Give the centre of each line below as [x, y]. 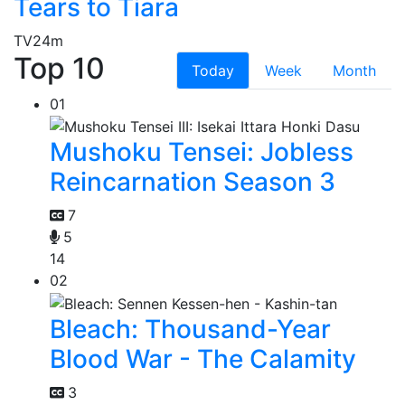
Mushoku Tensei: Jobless [202, 152]
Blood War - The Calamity [203, 358]
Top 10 [59, 68]
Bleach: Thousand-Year [190, 329]
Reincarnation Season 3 [193, 182]
